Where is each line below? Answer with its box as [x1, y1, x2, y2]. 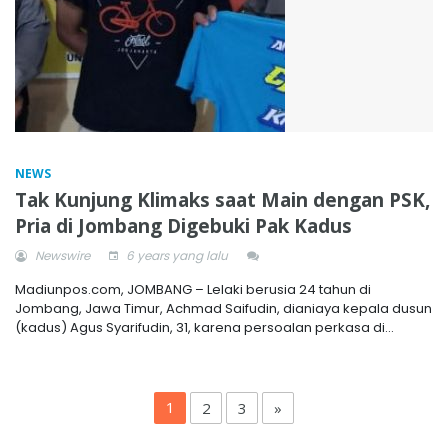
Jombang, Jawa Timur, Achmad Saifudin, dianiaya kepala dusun [15, 299, 432, 318]
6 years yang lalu [123, 247, 228, 264]
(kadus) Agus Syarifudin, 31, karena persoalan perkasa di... [15, 318, 394, 337]
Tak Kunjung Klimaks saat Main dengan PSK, [15, 187, 430, 213]
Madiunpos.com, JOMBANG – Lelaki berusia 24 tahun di [15, 280, 371, 299]
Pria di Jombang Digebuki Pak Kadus [15, 213, 352, 239]
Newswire [32, 247, 90, 264]
